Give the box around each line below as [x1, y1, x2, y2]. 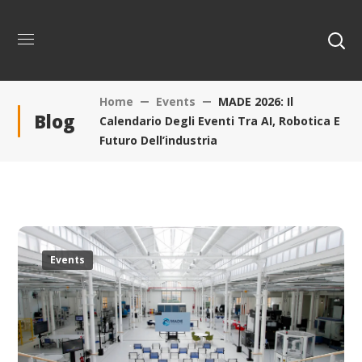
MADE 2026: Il [218, 94, 294, 109]
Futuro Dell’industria [99, 133, 218, 148]
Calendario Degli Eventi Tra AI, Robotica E [99, 113, 341, 128]
